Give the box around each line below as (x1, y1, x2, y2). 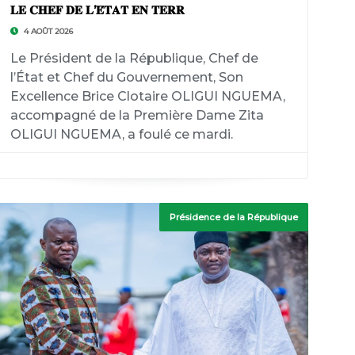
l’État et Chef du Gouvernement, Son (10, 70, 243, 85)
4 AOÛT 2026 (21, 26, 73, 36)
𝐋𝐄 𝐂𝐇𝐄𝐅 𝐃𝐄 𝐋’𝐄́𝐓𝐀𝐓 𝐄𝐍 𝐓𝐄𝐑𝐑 (10, 2, 185, 17)
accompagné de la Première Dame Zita (10, 108, 264, 123)
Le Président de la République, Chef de (10, 51, 258, 66)
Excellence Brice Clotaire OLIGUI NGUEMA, (10, 89, 285, 104)
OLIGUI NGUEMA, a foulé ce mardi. (10, 127, 233, 142)
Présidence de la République (170, 212, 299, 223)
